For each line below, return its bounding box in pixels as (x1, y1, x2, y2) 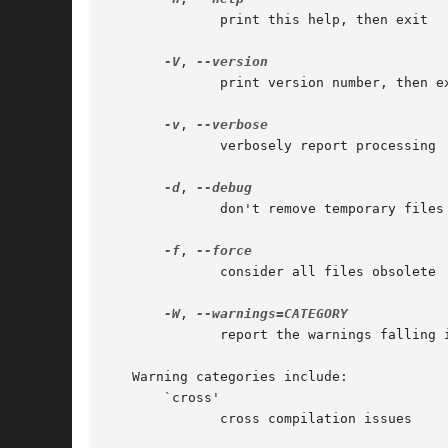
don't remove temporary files (108, 201, 172, 217)
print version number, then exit (108, 75, 172, 91)
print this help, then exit (108, 12, 172, 28)
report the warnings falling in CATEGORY (108, 327, 172, 343)
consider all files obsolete (108, 264, 172, 280)
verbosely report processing (108, 138, 172, 154)
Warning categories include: (108, 369, 348, 385)
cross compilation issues (108, 411, 172, 427)
